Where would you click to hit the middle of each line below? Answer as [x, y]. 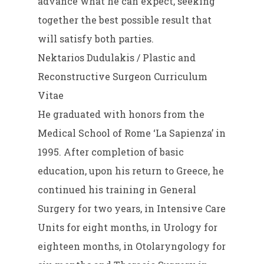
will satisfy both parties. [96, 38]
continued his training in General [117, 189]
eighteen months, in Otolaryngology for [132, 246]
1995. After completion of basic [111, 151]
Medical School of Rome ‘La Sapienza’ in [132, 133]
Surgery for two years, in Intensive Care [132, 208]
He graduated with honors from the [121, 114]
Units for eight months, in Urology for [128, 227]
